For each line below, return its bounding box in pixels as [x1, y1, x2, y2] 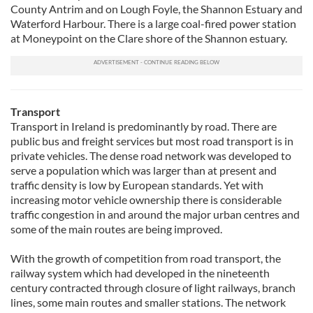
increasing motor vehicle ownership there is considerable [10, 193, 282, 206]
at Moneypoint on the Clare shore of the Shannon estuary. [10, 31, 287, 45]
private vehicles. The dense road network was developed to [10, 149, 291, 162]
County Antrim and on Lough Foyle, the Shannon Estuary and [10, 2, 303, 15]
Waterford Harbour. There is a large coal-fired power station [10, 17, 296, 30]
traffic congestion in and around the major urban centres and [10, 208, 300, 221]
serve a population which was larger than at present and [10, 163, 277, 177]
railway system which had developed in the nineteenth [10, 266, 270, 279]
